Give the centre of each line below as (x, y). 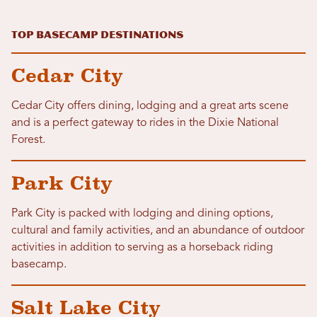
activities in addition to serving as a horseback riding (142, 248)
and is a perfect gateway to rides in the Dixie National (145, 123)
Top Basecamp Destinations (97, 35)
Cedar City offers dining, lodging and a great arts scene (150, 106)
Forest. (28, 140)
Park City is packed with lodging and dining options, (142, 214)
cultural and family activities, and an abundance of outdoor (158, 231)
